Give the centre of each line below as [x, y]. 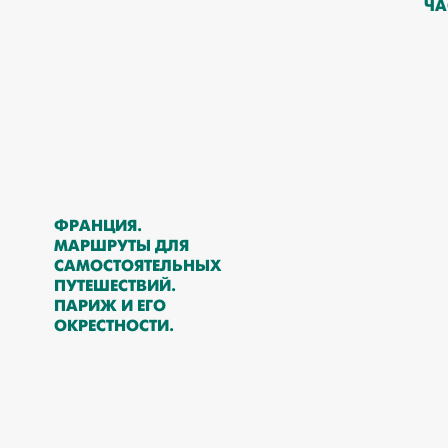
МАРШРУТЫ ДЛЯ [121, 245]
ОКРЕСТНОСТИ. [113, 325]
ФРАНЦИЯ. [97, 225]
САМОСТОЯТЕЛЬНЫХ [137, 265]
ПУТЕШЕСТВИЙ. [114, 285]
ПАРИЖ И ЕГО [109, 305]
